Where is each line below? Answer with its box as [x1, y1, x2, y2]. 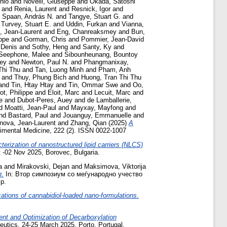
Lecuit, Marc [94, 89, 131, 97]
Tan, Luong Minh [35, 66, 84, 74]
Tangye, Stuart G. [68, 13, 121, 21]
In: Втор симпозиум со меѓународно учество [4, 170, 142, 178]
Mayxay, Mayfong [71, 104, 123, 112]
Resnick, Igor [71, 5, 110, 13]
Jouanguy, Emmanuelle [63, 111, 131, 120]
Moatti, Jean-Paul [5, 104, 56, 112]
